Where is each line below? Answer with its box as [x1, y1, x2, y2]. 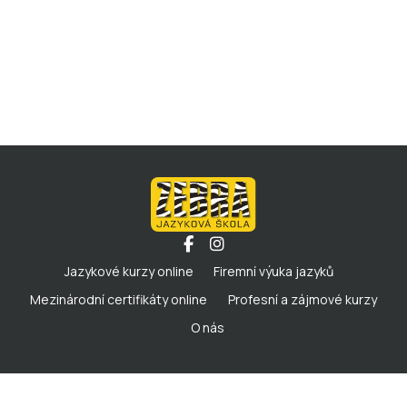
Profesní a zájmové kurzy [227, 290, 377, 308]
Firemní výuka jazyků [213, 262, 334, 280]
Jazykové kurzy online [65, 262, 194, 280]
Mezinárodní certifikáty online [30, 290, 208, 308]
